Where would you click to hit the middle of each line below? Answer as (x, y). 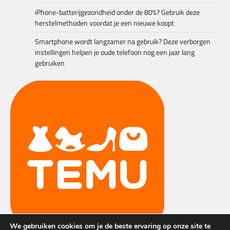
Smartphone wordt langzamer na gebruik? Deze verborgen (123, 41)
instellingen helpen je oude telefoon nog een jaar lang (115, 52)
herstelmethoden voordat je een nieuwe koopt (104, 23)
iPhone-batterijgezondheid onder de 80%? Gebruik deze (117, 12)
